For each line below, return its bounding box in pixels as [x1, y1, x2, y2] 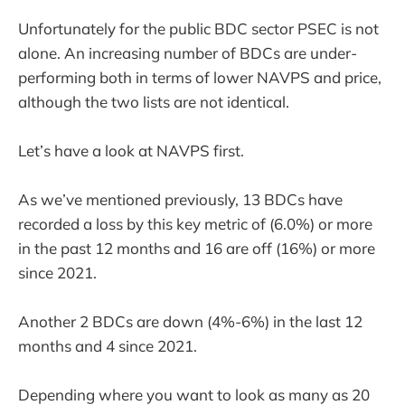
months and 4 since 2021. [18, 336, 197, 356]
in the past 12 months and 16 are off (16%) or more [18, 238, 375, 258]
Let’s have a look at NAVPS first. [18, 140, 244, 160]
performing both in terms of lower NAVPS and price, [18, 67, 381, 87]
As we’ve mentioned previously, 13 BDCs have [18, 189, 343, 209]
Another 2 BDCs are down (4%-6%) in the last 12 [18, 312, 363, 332]
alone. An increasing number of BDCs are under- [18, 42, 357, 62]
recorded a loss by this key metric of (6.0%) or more [18, 213, 372, 233]
